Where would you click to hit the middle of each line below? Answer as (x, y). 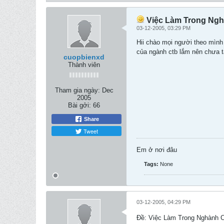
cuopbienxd (84, 57)
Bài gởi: (79, 105)
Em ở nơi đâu (157, 150)
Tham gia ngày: (77, 90)
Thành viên (84, 65)
